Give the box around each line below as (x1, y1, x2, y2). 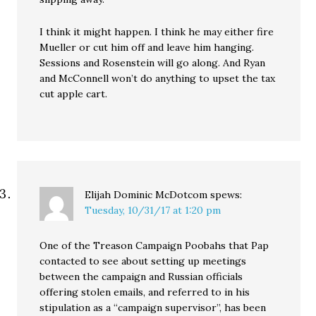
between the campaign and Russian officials (39, 270, 243, 284)
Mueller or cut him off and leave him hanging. (39, 41, 255, 54)
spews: (210, 188, 243, 202)
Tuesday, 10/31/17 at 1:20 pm (85, 204, 221, 217)
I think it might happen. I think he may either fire (39, 25, 274, 39)
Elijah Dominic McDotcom (85, 188, 208, 202)
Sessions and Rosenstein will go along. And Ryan (39, 56, 266, 70)
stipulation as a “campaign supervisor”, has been (39, 301, 267, 315)
